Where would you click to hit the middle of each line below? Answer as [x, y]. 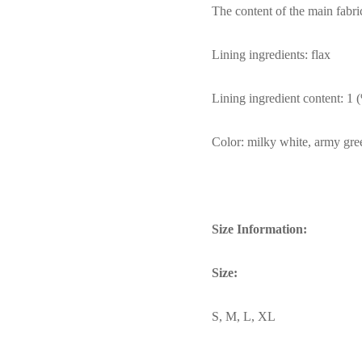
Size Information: [259, 229]
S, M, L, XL [244, 316]
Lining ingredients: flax [271, 54]
